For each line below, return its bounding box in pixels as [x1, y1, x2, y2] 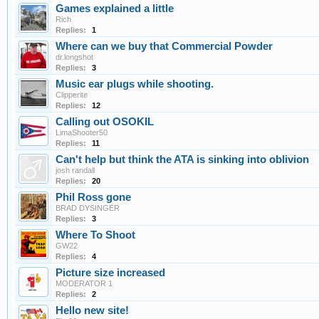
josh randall [56, 166, 95, 175]
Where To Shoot [56, 229, 135, 241]
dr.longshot [56, 53, 93, 62]
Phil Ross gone [56, 192, 131, 204]
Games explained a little [56, 3, 174, 15]
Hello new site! [56, 305, 129, 317]
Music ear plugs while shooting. [56, 78, 214, 90]
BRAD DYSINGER [56, 204, 120, 213]
